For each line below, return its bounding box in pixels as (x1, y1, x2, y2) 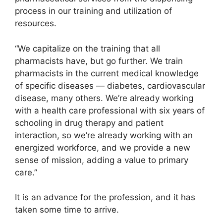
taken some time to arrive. (15, 205, 119, 215)
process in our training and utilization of (15, 6, 172, 16)
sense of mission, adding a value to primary (15, 155, 188, 165)
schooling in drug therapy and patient (15, 117, 164, 128)
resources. (15, 18, 56, 29)
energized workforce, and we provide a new (15, 142, 190, 153)
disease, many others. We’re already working (15, 93, 193, 103)
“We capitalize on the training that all (15, 43, 160, 54)
